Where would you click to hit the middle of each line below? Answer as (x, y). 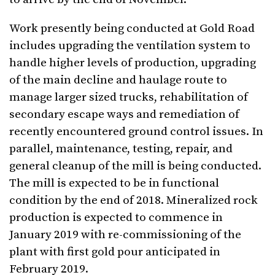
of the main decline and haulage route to (118, 80)
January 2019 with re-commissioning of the (125, 234)
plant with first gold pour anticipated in (115, 252)
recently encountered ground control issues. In (136, 131)
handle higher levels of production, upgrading (133, 63)
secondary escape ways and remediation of (124, 114)
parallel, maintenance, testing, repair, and (121, 149)
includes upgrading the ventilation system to (130, 45)
